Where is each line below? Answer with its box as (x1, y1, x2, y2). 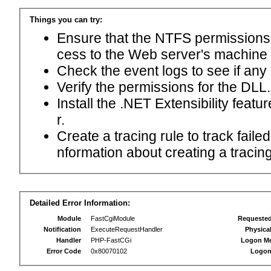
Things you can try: (29, 15, 102, 24)
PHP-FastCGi (85, 237, 131, 244)
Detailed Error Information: (29, 198, 130, 207)
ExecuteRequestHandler (85, 226, 163, 233)
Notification (44, 226, 82, 233)
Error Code (47, 247, 82, 255)
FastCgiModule (85, 215, 135, 222)
